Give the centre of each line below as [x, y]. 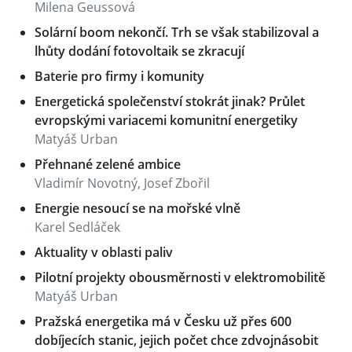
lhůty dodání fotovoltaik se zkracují [139, 51]
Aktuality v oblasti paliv [104, 252]
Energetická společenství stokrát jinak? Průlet [170, 101]
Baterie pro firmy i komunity [119, 76]
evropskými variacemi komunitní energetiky [166, 120]
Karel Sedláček [77, 227]
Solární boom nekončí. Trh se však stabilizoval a [177, 32]
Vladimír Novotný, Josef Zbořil [122, 183]
